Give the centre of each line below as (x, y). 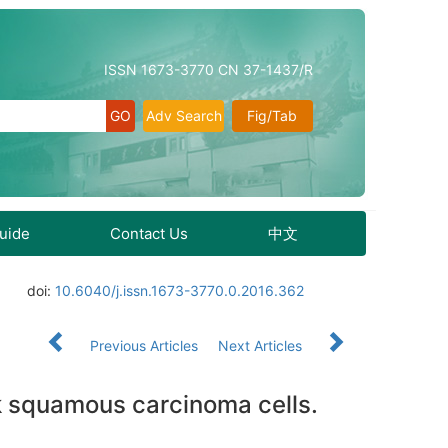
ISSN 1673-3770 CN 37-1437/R (208, 69)
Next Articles (262, 345)
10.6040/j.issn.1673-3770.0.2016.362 (180, 290)
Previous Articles (144, 345)
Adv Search (183, 115)
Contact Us (149, 233)
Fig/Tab (272, 115)
